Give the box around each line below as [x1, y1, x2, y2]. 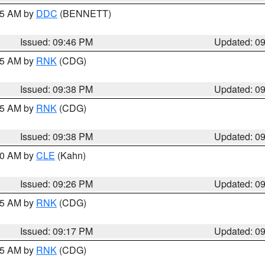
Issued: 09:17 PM [20, 224, 93, 238]
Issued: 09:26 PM [20, 177, 93, 190]
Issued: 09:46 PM [20, 35, 93, 49]
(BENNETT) [57, 7, 111, 20]
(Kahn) [55, 148, 86, 162]
